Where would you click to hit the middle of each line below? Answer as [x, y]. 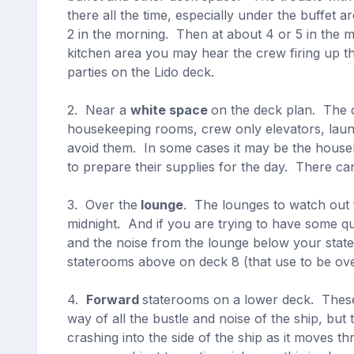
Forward [114, 299]
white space [170, 110]
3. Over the [102, 205]
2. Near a [98, 110]
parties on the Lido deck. [140, 72]
